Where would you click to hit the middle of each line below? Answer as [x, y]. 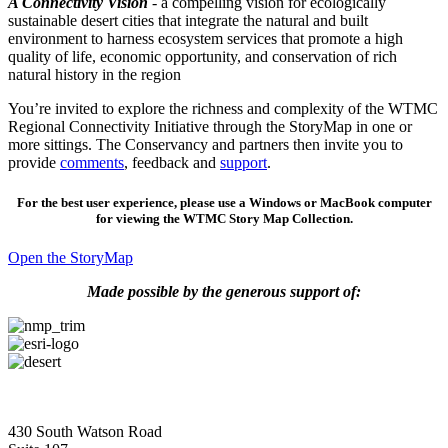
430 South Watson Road [85, 431]
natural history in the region [94, 75]
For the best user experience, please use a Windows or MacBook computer [224, 202]
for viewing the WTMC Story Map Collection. [224, 218]
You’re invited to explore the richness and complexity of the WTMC [223, 109]
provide [34, 163]
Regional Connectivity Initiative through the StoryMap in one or [210, 127]
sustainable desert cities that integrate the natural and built [188, 21]
